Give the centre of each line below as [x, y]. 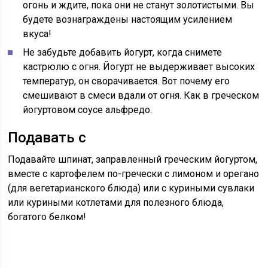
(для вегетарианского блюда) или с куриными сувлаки [131, 188]
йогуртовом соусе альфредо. [88, 110]
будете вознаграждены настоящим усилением [128, 19]
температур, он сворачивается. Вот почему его [127, 81]
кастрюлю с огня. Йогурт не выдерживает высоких [139, 67]
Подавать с [47, 138]
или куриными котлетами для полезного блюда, [116, 202]
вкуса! [37, 34]
